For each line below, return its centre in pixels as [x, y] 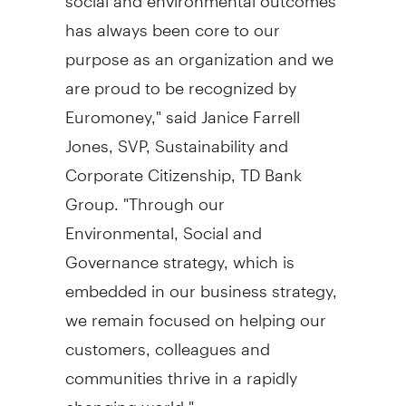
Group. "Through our [145, 196]
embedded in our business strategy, [201, 283]
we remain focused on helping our [195, 312]
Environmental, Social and [163, 225]
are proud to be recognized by [180, 80]
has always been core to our [172, 22]
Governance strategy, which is [179, 254]
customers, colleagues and [167, 341]
